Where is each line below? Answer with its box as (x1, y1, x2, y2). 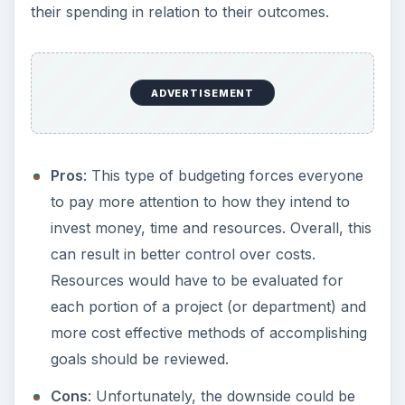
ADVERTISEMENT (150, 86, 255, 99)
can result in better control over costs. (50, 245, 316, 264)
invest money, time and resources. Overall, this (50, 219, 372, 238)
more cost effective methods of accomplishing (50, 324, 367, 343)
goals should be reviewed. (50, 350, 229, 369)
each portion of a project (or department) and (50, 297, 366, 316)
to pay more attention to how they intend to (50, 193, 350, 212)
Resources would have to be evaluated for (50, 271, 344, 290)
